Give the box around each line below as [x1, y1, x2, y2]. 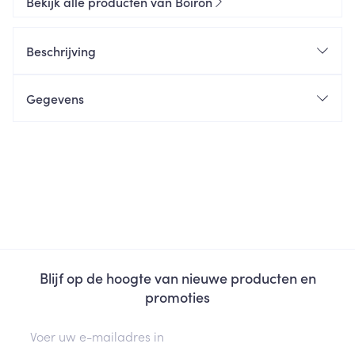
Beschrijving [26, 42, 96, 59]
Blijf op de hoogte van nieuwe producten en [39, 268, 316, 288]
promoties [145, 287, 210, 307]
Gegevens [26, 90, 84, 107]
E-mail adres [12, 318, 87, 335]
